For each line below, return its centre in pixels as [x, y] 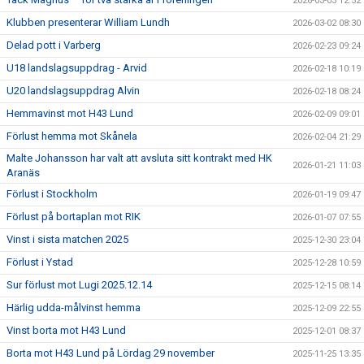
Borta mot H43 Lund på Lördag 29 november [110, 353]
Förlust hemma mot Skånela [72, 136]
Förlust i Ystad [40, 262]
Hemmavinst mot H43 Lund [70, 113]
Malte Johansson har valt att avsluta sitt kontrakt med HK [139, 158]
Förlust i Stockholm [52, 193]
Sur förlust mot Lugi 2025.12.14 [79, 284]
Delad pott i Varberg [54, 45]
